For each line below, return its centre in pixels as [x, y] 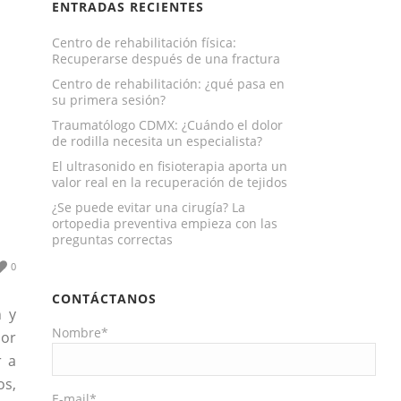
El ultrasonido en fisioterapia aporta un [170, 166]
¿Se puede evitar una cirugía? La [149, 207]
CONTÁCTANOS [105, 299]
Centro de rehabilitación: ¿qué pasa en [169, 84]
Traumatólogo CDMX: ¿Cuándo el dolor [168, 125]
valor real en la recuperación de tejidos [170, 182]
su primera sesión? [109, 100]
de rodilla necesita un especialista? [158, 141]
